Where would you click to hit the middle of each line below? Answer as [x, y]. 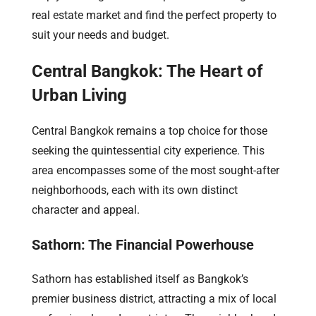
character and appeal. [86, 209]
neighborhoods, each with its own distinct [135, 190]
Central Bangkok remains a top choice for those [150, 130]
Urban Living [79, 95]
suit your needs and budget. [101, 35]
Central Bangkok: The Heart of [147, 71]
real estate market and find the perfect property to [154, 15]
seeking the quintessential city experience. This [148, 150]
